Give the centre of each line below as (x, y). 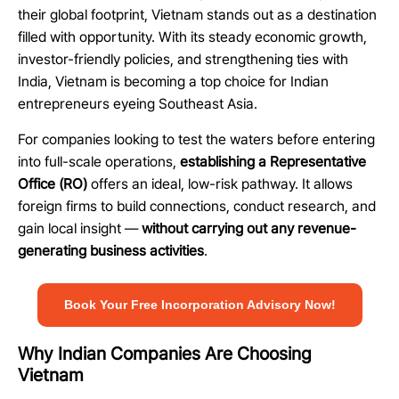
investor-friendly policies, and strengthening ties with (183, 60)
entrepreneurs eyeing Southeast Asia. (138, 104)
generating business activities (111, 250)
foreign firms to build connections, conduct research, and (197, 206)
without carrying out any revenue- (249, 228)
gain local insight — (80, 228)
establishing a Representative (273, 161)
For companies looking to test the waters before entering (196, 139)
